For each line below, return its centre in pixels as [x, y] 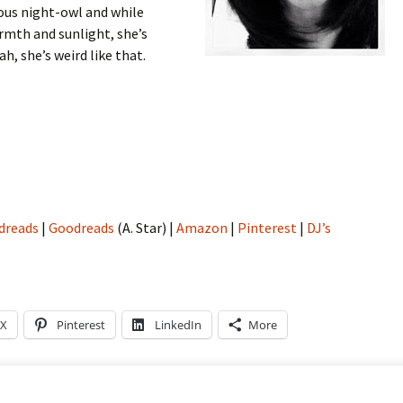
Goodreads [81, 228]
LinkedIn [178, 325]
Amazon [202, 228]
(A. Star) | [145, 228]
